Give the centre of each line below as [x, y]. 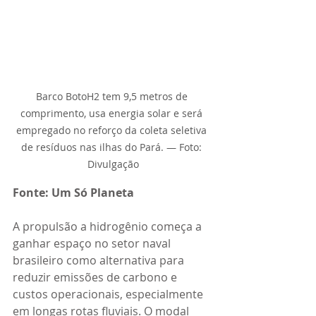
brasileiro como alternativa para [100, 260]
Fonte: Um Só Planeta [73, 192]
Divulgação [113, 164]
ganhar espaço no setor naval [93, 243]
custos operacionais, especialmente [109, 294]
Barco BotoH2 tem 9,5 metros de [113, 96]
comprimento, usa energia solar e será [113, 113]
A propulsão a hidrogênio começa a [109, 226]
